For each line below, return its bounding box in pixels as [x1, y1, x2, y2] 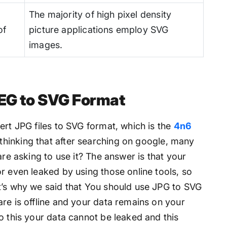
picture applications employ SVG [29, 24, 169, 35]
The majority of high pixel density [29, 9, 172, 20]
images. [29, 39, 63, 50]
